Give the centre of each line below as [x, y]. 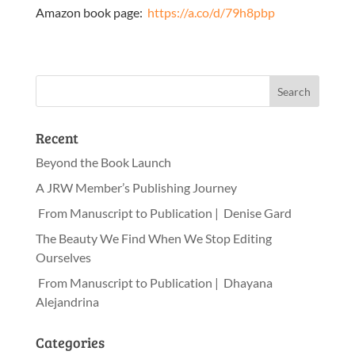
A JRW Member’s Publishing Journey [136, 187]
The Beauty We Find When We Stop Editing [153, 238]
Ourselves [63, 257]
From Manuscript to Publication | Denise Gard [163, 213]
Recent [57, 138]
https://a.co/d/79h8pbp [211, 12]
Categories [70, 342]
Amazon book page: [91, 12]
